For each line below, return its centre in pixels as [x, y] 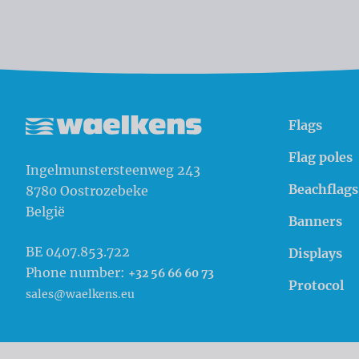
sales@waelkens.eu [80, 294]
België [45, 212]
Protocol [316, 286]
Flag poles [321, 157]
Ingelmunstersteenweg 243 [113, 170]
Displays [315, 254]
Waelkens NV [105, 156]
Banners [315, 222]
